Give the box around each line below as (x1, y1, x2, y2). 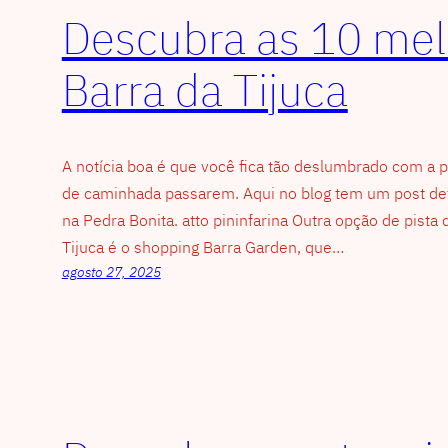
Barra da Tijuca (61, 61, 348, 119)
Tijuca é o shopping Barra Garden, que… (61, 236, 344, 257)
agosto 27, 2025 (61, 262, 161, 281)
